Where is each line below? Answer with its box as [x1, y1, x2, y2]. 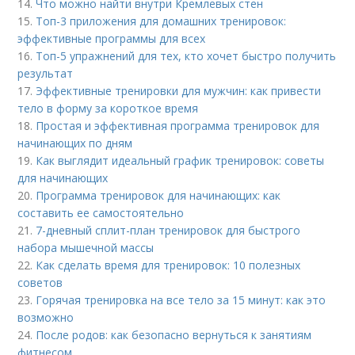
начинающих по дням [17, 135, 133, 151]
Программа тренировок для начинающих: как [36, 187, 281, 203]
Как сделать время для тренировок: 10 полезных [36, 257, 301, 273]
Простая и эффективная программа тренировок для [36, 117, 320, 133]
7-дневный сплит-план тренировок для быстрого [36, 222, 301, 238]
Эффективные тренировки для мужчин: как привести [36, 82, 322, 98]
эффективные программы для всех [17, 30, 206, 46]
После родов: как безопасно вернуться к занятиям [36, 326, 312, 342]
